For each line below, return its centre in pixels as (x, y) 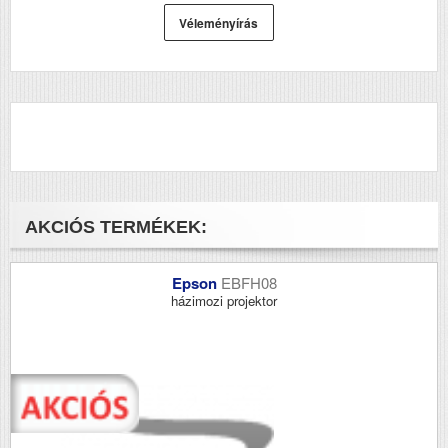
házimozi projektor (224, 300)
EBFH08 (248, 282)
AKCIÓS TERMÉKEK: (116, 226)
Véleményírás (218, 22)
